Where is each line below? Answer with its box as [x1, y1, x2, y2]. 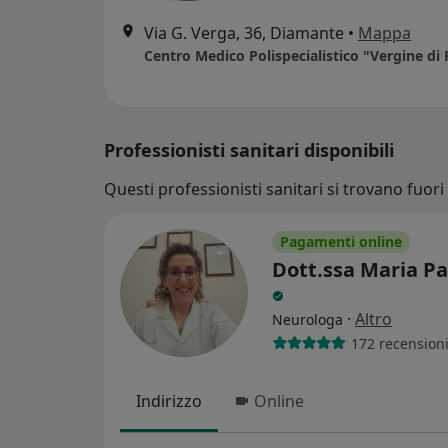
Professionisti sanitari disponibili [104, 138, 394, 162]
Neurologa [272, 310, 343, 329]
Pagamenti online [280, 232, 402, 251]
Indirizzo [136, 390, 202, 412]
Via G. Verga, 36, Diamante [144, 22, 344, 44]
